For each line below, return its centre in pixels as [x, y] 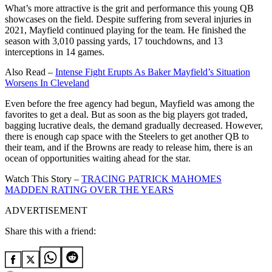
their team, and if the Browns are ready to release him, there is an [129, 148]
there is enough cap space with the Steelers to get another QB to [127, 137]
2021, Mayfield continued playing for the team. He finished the [125, 30]
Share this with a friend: [50, 231]
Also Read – [30, 72]
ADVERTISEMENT [46, 211]
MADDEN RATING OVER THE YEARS [89, 190]
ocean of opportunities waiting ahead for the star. [98, 158]
